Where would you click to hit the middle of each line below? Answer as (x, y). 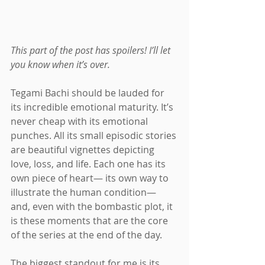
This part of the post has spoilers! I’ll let (92, 50)
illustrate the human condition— (85, 192)
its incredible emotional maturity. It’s (93, 107)
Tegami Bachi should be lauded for (89, 93)
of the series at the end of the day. (86, 235)
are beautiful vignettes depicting (84, 149)
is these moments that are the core (91, 220)
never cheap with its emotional (80, 121)
